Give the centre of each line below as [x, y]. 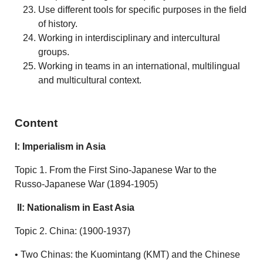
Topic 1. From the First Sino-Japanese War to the [116, 170]
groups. [54, 52]
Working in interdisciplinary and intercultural [129, 38]
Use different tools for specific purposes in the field [143, 9]
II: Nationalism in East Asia [75, 208]
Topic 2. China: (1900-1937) [73, 231]
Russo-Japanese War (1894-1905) [87, 184]
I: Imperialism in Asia [60, 147]
